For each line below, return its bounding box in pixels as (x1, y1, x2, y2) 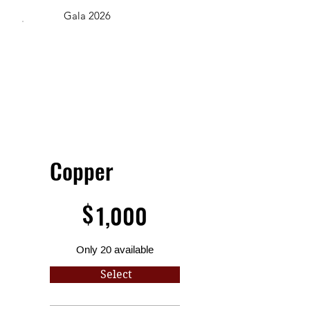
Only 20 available (75, 243, 154, 255)
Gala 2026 (64, 8, 111, 22)
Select (100, 267, 132, 281)
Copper (50, 153, 113, 188)
